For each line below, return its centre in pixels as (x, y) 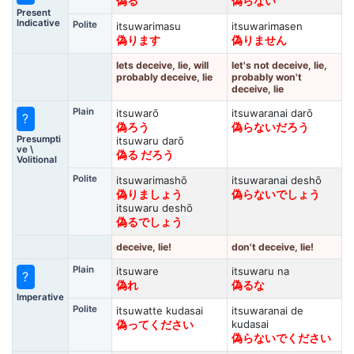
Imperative (40, 297)
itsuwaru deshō (154, 208)
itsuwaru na (260, 271)
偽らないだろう (270, 127)
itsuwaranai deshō (276, 180)
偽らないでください (281, 338)
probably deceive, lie (164, 77)
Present (33, 12)
